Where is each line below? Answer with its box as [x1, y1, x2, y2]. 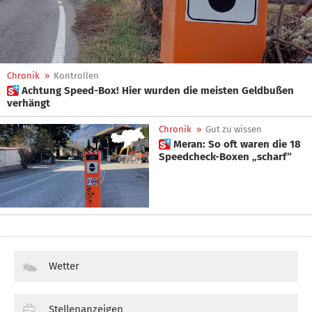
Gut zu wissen [205, 124, 262, 134]
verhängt [7, 97, 50, 109]
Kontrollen [54, 70, 99, 81]
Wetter [49, 260, 79, 273]
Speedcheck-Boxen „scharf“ [159, 150, 292, 163]
